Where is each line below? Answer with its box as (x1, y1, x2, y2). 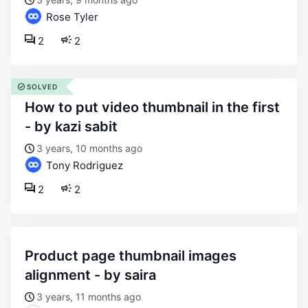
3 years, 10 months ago (36, 142, 142, 154)
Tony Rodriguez (43, 159, 123, 172)
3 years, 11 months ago (36, 291, 141, 302)
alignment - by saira (25, 267, 156, 283)
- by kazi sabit (25, 118, 118, 135)
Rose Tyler (43, 10, 98, 23)
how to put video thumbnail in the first (25, 99, 35, 115)
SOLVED (27, 82, 58, 91)
